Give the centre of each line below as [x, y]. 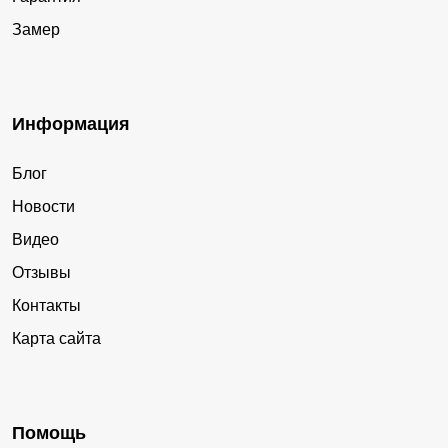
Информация [71, 123]
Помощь [49, 432]
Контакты [46, 305]
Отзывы [41, 272]
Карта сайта [56, 338]
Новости [43, 206]
